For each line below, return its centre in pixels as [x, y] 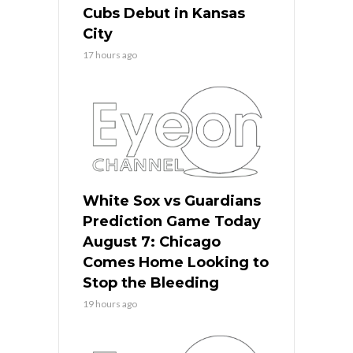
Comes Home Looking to [176, 262]
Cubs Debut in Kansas [164, 13]
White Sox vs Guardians [172, 201]
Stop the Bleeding [151, 282]
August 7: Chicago [152, 242]
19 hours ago [110, 303]
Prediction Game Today [172, 221]
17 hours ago [110, 54]
